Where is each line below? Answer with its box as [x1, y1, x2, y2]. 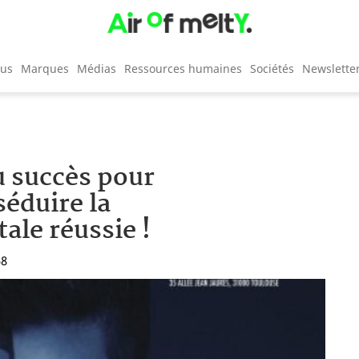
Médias [77, 60, 116, 76]
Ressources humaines [124, 60, 242, 76]
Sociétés [250, 60, 294, 76]
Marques [21, 60, 69, 76]
